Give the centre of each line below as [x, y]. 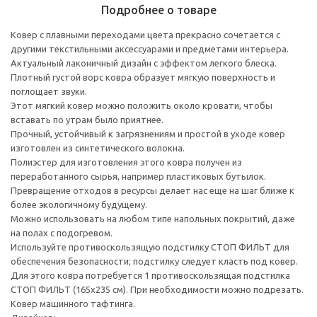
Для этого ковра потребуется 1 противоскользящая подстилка [150, 275]
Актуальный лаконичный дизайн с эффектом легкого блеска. [144, 63]
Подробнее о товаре [158, 10]
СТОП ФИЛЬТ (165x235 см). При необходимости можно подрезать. [157, 289]
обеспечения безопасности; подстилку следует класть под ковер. [154, 261]
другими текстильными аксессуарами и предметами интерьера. [150, 48]
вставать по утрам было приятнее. [87, 119]
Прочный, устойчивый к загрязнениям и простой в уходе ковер [148, 133]
